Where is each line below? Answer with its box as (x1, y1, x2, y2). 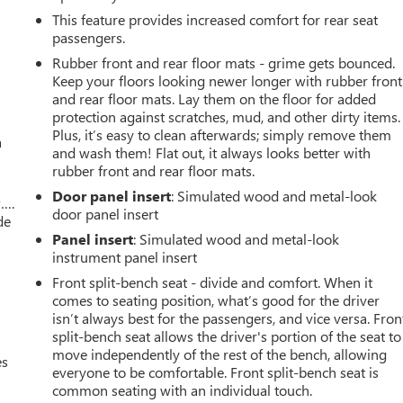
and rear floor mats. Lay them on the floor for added (52, 89, 377, 109)
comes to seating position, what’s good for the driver (52, 291, 381, 310)
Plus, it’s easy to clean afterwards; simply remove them (52, 125, 392, 145)
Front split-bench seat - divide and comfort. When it (52, 273, 373, 292)
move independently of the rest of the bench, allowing (52, 345, 388, 364)
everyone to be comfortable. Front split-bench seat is (52, 363, 380, 382)
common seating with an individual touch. (52, 381, 313, 400)
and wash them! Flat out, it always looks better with (52, 143, 372, 163)
